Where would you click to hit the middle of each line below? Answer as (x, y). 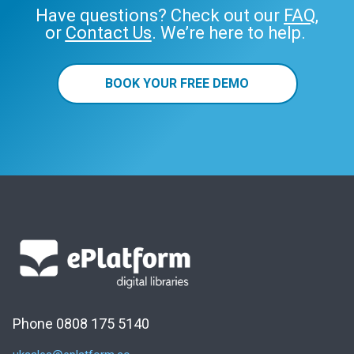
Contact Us (108, 32)
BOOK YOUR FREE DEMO (177, 83)
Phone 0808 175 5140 (81, 323)
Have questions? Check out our (160, 15)
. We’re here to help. (230, 32)
